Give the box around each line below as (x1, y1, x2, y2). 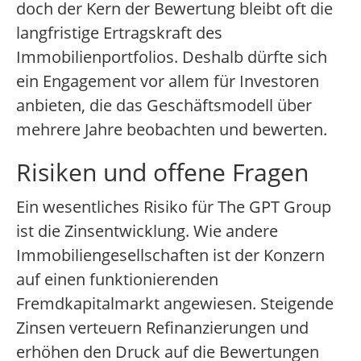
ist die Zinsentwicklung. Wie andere (16, 220, 278, 243)
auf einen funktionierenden (16, 268, 218, 291)
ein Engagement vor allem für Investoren (16, 70, 319, 93)
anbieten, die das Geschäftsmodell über (16, 94, 312, 117)
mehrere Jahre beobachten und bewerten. (16, 118, 327, 141)
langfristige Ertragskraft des (16, 22, 222, 44)
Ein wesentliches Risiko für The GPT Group (16, 196, 331, 218)
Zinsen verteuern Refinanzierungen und (16, 317, 309, 339)
